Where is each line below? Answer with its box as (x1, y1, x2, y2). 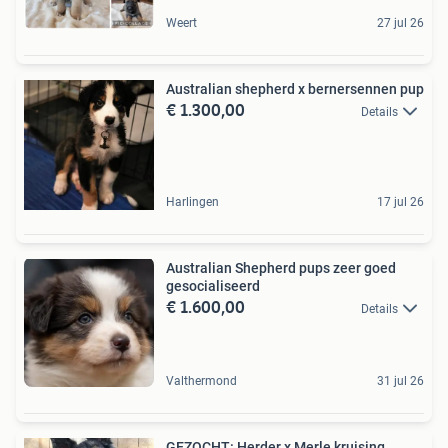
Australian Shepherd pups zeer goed (166, 259, 396, 276)
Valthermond (166, 373, 237, 388)
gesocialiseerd (166, 277, 260, 294)
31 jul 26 (377, 373, 424, 388)
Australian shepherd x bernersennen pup (400, 80, 424, 97)
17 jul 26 (377, 194, 424, 209)
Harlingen (166, 194, 219, 209)
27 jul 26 (377, 15, 424, 30)
